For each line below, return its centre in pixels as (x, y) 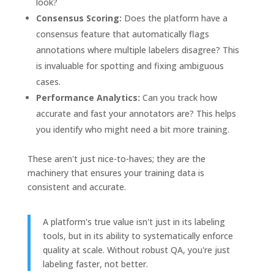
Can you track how (178, 97)
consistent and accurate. (76, 187)
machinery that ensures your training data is (116, 172)
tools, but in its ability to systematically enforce (138, 235)
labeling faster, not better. (95, 264)
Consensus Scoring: (79, 18)
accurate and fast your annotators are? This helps (136, 113)
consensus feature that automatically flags (122, 34)
